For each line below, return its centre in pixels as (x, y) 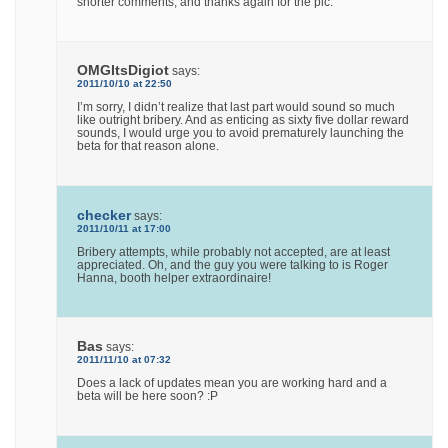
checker (104, 214)
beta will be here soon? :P (148, 395)
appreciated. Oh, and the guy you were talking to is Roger (233, 264)
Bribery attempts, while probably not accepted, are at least (234, 251)
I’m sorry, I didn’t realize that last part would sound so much (236, 107)
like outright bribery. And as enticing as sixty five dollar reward (243, 120)
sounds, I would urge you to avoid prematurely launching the (241, 133)
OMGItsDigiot (123, 70)
